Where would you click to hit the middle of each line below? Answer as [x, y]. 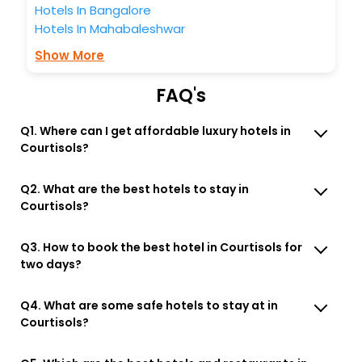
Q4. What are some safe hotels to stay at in [149, 305]
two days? [51, 264]
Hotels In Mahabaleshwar [110, 28]
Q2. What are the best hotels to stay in [135, 189]
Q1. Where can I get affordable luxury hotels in [156, 130]
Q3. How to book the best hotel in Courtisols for [162, 247]
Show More [70, 55]
